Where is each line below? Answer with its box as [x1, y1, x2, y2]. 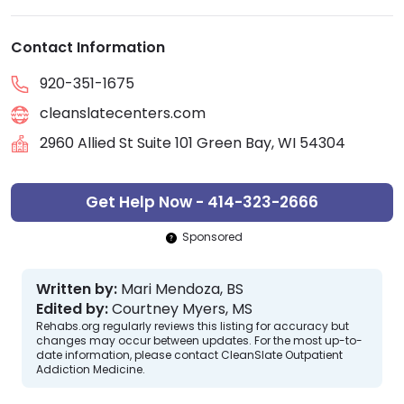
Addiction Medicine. [36, 362, 145, 378]
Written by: [36, 279, 117, 300]
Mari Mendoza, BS [121, 279, 243, 300]
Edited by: [36, 298, 108, 320]
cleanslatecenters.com [40, 103, 206, 124]
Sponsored [181, 229, 243, 245]
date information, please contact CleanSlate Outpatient [36, 347, 343, 363]
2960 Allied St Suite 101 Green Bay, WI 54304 [40, 133, 345, 154]
